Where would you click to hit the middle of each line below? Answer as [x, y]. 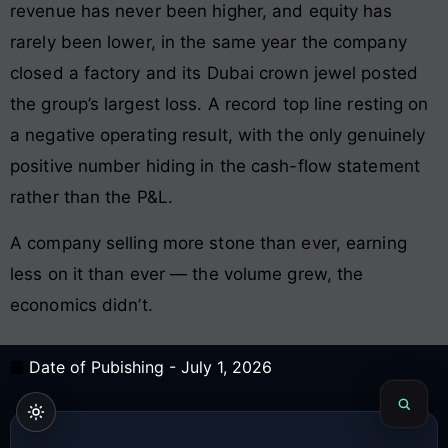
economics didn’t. [81, 304]
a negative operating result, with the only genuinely [218, 135]
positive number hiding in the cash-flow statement [215, 166]
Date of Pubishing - [105, 366]
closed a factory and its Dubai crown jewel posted [214, 73]
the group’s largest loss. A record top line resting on [219, 104]
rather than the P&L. [91, 197]
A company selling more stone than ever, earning [208, 242]
